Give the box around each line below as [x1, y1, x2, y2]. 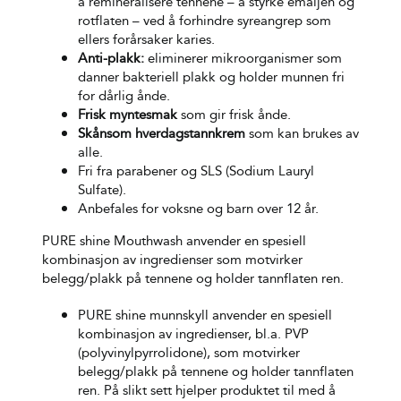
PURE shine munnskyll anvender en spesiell [77, 304, 332, 326]
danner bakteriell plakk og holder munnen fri [77, 66, 345, 88]
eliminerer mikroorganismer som [143, 47, 342, 69]
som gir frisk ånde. [176, 104, 291, 125]
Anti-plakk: [77, 47, 144, 69]
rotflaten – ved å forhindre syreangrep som [77, 10, 331, 31]
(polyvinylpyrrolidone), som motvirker [77, 342, 300, 363]
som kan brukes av [244, 123, 359, 144]
